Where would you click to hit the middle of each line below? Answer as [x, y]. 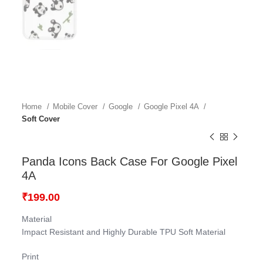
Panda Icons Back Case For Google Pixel [130, 162]
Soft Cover [41, 119]
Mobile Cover [77, 107]
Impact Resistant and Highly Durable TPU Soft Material [124, 232]
